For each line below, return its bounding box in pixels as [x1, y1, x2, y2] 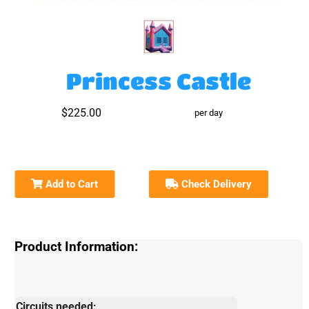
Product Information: [14, 239, 139, 255]
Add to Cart [43, 177, 99, 190]
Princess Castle [66, 68, 251, 94]
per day [195, 107, 223, 118]
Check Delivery [179, 177, 252, 190]
